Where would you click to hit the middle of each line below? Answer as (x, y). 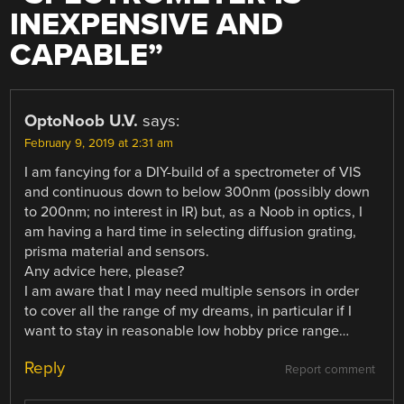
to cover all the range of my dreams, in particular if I (188, 312)
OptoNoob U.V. (82, 121)
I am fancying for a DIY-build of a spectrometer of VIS (193, 173)
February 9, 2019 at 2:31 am (99, 144)
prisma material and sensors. (117, 252)
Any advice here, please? (105, 272)
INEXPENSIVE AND (147, 25)
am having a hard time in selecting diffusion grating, (191, 232)
